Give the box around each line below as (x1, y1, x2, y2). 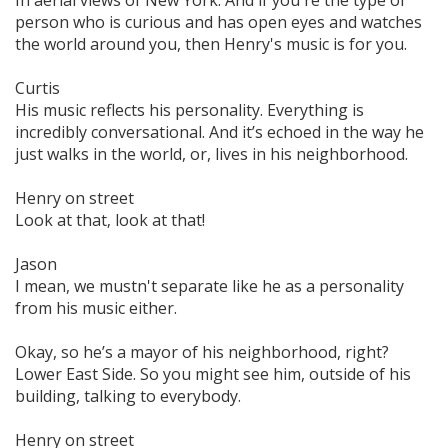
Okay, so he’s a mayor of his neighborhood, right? (15, 340, 389, 363)
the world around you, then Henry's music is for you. (15, 32, 407, 55)
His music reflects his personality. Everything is (15, 98, 364, 121)
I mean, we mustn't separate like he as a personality (15, 274, 404, 297)
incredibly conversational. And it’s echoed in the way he (15, 120, 424, 143)
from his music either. (15, 296, 177, 319)
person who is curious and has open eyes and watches (15, 10, 422, 33)
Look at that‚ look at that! (15, 208, 205, 231)
